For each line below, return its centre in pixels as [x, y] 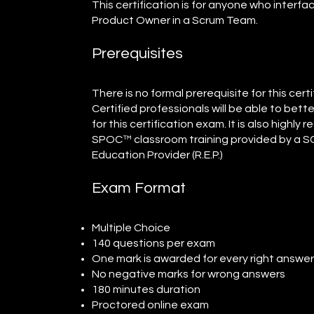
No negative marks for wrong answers [189, 274]
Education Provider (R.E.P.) [158, 155]
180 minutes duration [146, 289]
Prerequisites [138, 53]
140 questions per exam [154, 243]
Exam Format [139, 188]
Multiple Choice [131, 227]
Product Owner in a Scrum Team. [175, 20]
